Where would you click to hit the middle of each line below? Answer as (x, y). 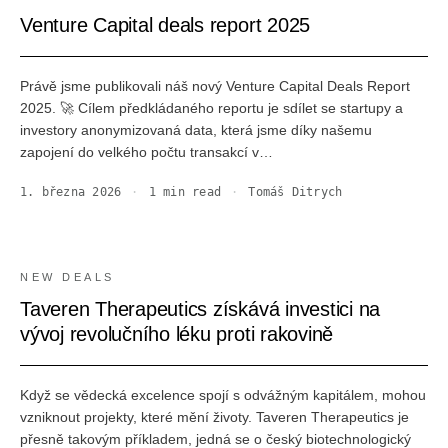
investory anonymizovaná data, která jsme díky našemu (196, 130)
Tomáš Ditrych (295, 192)
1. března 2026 (71, 192)
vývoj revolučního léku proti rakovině (177, 334)
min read (188, 192)
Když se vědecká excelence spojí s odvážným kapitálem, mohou (223, 395)
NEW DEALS (67, 277)
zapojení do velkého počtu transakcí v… (146, 152)
